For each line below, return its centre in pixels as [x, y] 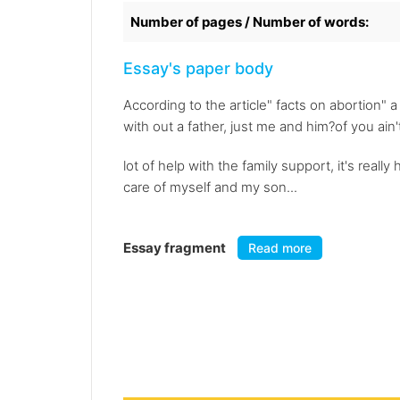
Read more [280, 248]
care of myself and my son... [210, 187]
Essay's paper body [198, 69]
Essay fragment [176, 248]
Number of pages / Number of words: [250, 22]
